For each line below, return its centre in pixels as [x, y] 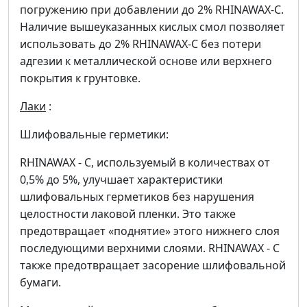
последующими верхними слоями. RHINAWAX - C [150, 248]
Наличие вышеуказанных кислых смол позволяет [152, 27]
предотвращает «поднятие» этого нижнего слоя [150, 231]
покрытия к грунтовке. [80, 78]
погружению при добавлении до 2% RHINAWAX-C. [152, 10]
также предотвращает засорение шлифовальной [153, 266]
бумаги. [40, 283]
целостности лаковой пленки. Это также [128, 214]
